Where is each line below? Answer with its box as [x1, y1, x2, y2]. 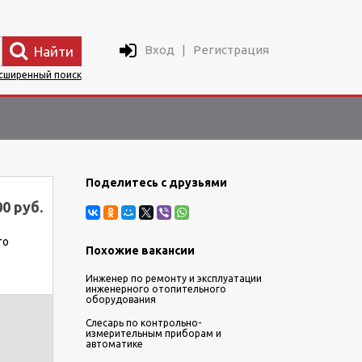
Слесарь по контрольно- [86, 318, 201, 328]
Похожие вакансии [86, 244, 195, 257]
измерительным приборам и [86, 328, 221, 339]
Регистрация [193, 43, 269, 57]
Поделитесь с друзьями [86, 176, 227, 189]
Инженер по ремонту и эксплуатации [86, 273, 262, 284]
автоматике [86, 339, 143, 349]
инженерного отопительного [86, 284, 226, 294]
